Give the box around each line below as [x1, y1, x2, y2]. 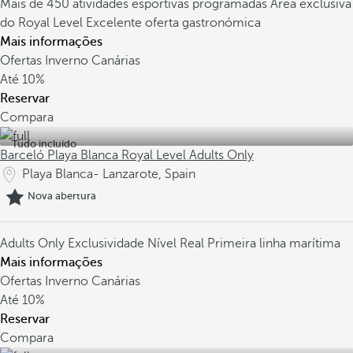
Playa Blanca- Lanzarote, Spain [22, 167, 195, 181]
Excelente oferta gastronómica [86, 16, 261, 30]
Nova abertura [28, 190, 96, 203]
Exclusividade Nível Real [68, 236, 207, 251]
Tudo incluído [12, 138, 76, 150]
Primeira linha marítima [207, 236, 340, 251]
